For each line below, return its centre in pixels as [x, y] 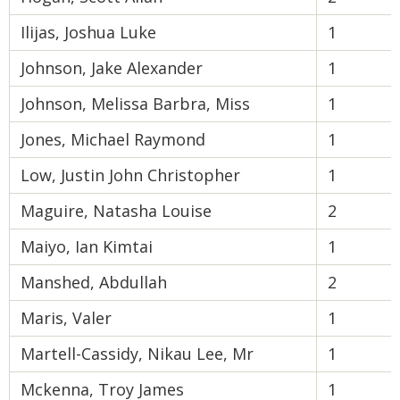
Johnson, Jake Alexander [112, 68]
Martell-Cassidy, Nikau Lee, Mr [137, 354]
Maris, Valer [66, 318]
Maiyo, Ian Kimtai [87, 246]
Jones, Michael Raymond [113, 139]
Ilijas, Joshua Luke [88, 32]
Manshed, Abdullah [94, 282]
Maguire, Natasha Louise [116, 211]
